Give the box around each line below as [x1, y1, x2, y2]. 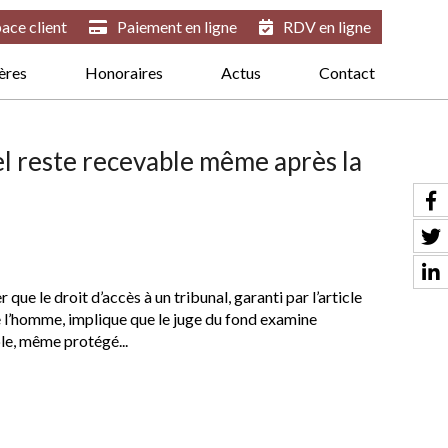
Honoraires [85, 62, 164, 82]
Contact [318, 62, 375, 82]
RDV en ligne [283, 17, 371, 36]
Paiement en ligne [117, 17, 237, 36]
